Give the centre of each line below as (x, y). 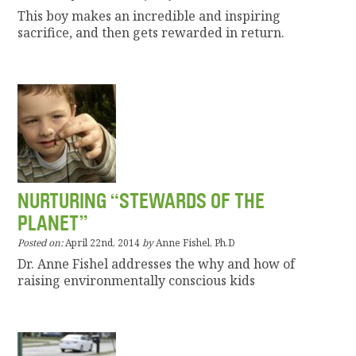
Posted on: (41, 243)
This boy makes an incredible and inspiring (149, 16)
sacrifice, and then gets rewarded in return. (151, 33)
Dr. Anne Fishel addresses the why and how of (157, 264)
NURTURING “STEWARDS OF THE (141, 202)
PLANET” (53, 224)
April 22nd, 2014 (103, 243)
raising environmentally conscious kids (137, 281)
